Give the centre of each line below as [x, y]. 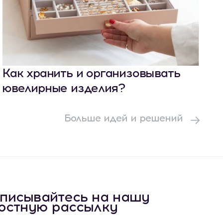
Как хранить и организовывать [91, 73]
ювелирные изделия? [63, 88]
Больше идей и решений [125, 118]
